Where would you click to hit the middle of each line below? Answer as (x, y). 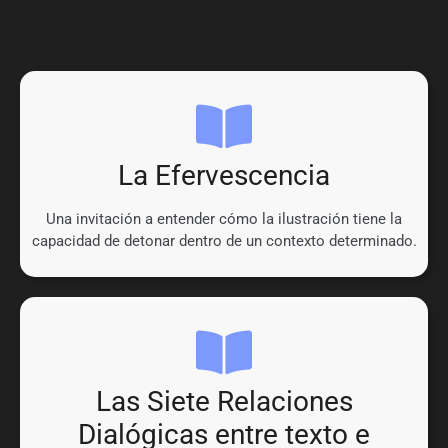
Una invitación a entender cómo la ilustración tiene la (224, 219)
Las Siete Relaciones (224, 402)
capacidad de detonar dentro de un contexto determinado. (224, 241)
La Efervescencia (224, 176)
